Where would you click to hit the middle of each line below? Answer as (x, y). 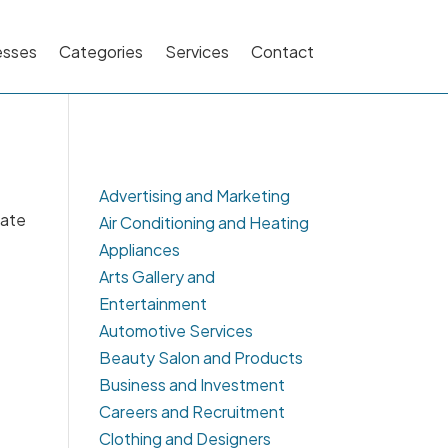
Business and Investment (191, 385)
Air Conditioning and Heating (203, 223)
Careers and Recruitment (191, 412)
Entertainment (152, 304)
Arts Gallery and (156, 277)
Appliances (139, 250)
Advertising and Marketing (194, 196)
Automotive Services (175, 331)
